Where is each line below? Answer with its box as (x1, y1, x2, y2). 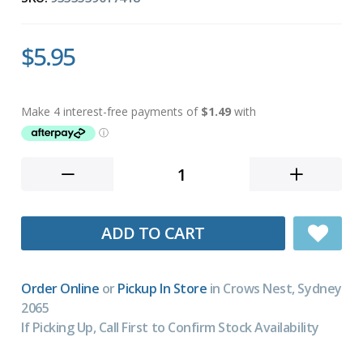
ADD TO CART (101, 222, 205, 245)
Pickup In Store (117, 280, 207, 298)
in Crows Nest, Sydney (207, 280, 342, 298)
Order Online (21, 280, 100, 298)
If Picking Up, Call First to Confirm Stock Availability (21, 318, 319, 337)
